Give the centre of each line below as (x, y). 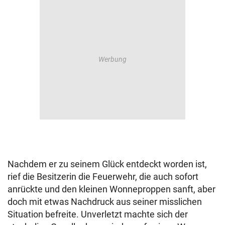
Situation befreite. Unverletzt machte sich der (98, 214)
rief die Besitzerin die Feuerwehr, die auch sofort (103, 177)
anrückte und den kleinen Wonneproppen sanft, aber (111, 189)
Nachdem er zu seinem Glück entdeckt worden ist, (107, 164)
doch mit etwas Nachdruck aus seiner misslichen (105, 202)
